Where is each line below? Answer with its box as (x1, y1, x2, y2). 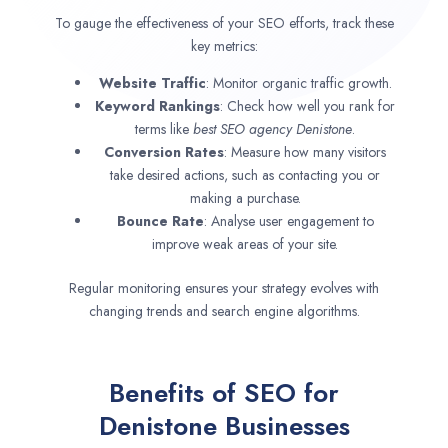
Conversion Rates (104, 141, 224, 162)
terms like (135, 118, 193, 139)
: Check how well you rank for (220, 95, 395, 116)
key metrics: (190, 35, 258, 56)
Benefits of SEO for (109, 373, 339, 412)
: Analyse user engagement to (203, 210, 374, 231)
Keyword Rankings (95, 95, 220, 116)
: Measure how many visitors (224, 141, 386, 162)
